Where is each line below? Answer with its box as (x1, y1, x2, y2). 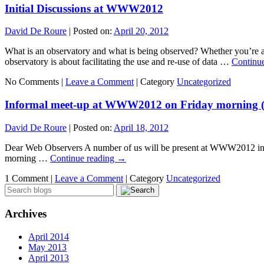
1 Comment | (5, 173, 55, 183)
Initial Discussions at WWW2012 (5, 2, 163, 15)
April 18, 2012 (114, 122, 169, 133)
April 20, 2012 (114, 26, 169, 37)
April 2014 (28, 232, 69, 242)
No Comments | (5, 77, 65, 87)
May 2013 (28, 242, 67, 253)
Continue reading (50, 153, 117, 163)
